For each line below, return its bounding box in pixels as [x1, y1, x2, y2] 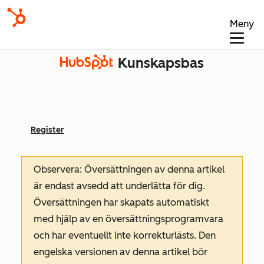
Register [31, 125, 64, 135]
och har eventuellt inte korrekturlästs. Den [34, 230, 216, 241]
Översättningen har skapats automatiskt [34, 197, 209, 208]
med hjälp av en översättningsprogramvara [34, 213, 223, 225]
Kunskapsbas [118, 55, 204, 71]
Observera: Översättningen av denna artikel [34, 164, 225, 175]
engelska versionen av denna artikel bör [34, 246, 207, 258]
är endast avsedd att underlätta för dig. [34, 180, 205, 192]
